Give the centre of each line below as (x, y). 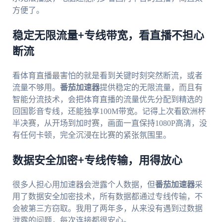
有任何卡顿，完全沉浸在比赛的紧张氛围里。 (91, 135)
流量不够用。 (36, 88)
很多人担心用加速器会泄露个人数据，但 (83, 185)
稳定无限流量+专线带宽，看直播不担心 (108, 36)
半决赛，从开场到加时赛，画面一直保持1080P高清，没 (110, 123)
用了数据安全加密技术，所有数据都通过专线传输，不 (107, 197)
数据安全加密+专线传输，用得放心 (97, 161)
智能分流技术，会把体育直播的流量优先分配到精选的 (107, 100)
